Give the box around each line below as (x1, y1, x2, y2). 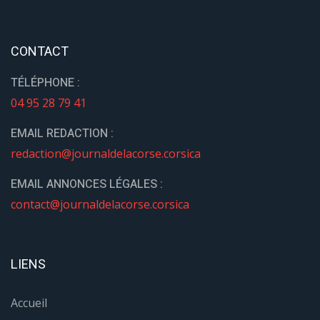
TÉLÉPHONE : (11, 74, 80, 92)
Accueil (11, 294, 47, 311)
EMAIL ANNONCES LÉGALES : (11, 176, 163, 194)
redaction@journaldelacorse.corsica (11, 146, 201, 162)
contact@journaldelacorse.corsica (11, 196, 189, 213)
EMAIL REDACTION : (11, 125, 114, 143)
